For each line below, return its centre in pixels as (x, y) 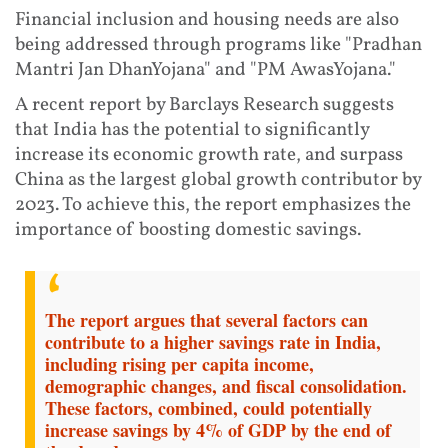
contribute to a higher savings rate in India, (213, 342)
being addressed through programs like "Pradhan (218, 44)
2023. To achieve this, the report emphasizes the (213, 204)
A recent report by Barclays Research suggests (204, 104)
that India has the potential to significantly (192, 129)
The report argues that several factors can (206, 320)
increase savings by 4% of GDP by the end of (218, 430)
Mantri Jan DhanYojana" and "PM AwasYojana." (205, 69)
